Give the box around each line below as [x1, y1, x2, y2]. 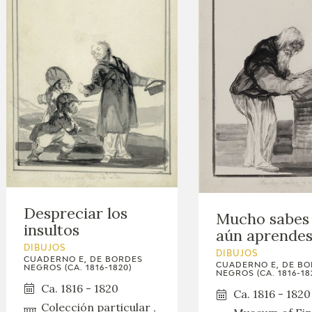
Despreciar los [24, 203, 128, 223]
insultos [24, 219, 80, 240]
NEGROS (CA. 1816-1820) [24, 263, 132, 272]
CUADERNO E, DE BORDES [24, 255, 143, 263]
